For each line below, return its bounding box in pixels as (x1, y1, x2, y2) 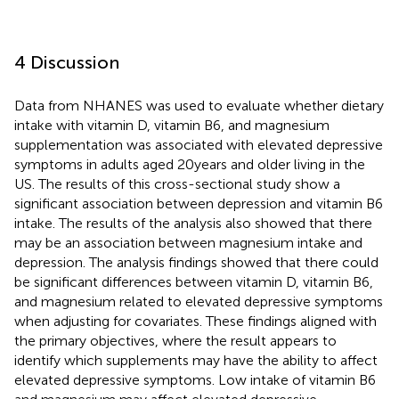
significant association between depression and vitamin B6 (14, 194, 383, 212)
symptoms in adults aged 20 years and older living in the (14, 155, 365, 173)
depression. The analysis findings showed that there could (14, 253, 379, 271)
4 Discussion (14, 51, 119, 73)
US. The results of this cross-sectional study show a (14, 175, 340, 192)
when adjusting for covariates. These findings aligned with (14, 312, 377, 330)
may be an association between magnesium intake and (14, 233, 362, 251)
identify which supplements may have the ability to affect (14, 351, 378, 369)
